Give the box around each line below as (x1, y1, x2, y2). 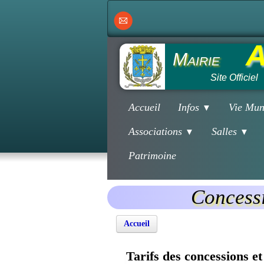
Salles (212, 126, 240, 137)
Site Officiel (210, 72, 258, 82)
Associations (128, 126, 185, 137)
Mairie (173, 49, 220, 69)
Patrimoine (128, 150, 176, 161)
